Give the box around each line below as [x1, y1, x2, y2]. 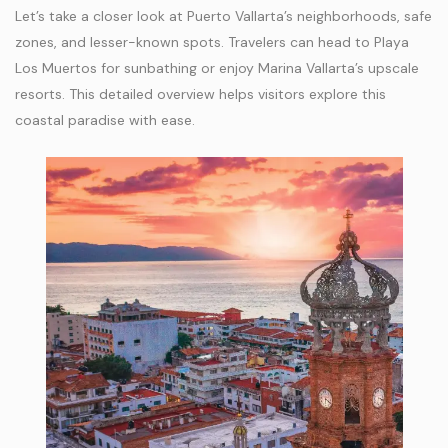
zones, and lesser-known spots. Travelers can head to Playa [15, 33, 409, 51]
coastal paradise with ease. [15, 111, 195, 129]
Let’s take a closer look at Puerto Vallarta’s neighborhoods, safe [15, 7, 432, 25]
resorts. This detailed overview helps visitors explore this [15, 85, 386, 103]
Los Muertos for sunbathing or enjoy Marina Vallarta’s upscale [15, 59, 419, 77]
